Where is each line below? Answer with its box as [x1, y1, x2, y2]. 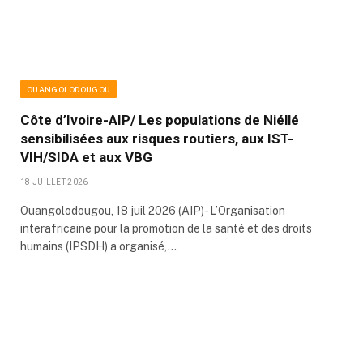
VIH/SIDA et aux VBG [20, 148, 152, 165]
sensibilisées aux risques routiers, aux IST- [20, 130, 293, 147]
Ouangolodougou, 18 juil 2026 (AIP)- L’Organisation [20, 203, 285, 217]
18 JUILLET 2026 [20, 177, 88, 186]
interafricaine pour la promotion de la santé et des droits [20, 221, 312, 235]
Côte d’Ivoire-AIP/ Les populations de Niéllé [20, 111, 299, 128]
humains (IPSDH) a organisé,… [20, 239, 177, 253]
